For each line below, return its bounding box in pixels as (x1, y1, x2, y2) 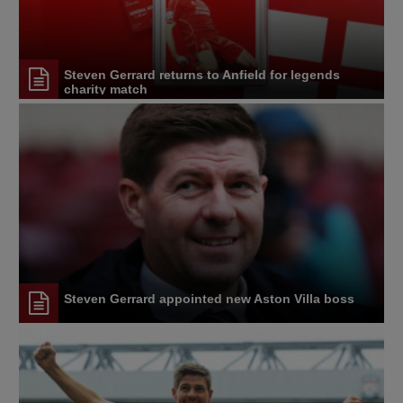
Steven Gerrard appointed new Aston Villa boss (64, 291, 354, 306)
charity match (64, 81, 148, 96)
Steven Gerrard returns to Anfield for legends (64, 67, 340, 82)
